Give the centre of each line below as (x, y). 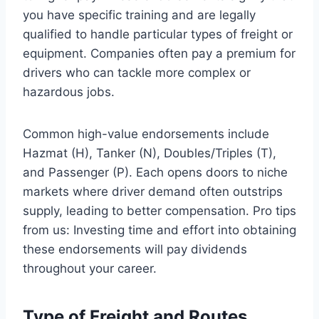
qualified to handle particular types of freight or (158, 34)
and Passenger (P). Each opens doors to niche (155, 172)
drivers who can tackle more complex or (137, 72)
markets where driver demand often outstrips (153, 191)
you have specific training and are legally (139, 15)
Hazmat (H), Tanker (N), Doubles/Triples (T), (150, 153)
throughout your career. (90, 268)
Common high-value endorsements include (146, 134)
